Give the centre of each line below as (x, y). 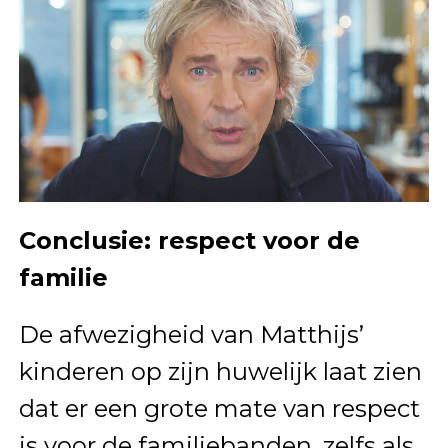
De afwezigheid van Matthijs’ (191, 335)
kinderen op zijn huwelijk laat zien (220, 372)
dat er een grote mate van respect (219, 409)
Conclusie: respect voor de (189, 241)
